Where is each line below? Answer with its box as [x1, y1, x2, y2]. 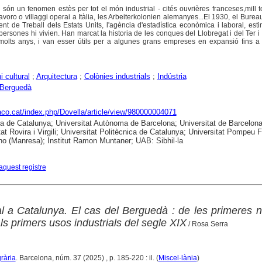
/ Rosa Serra [186, 220, 228, 229]
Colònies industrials [84, 71, 150, 81]
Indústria [157, 71, 187, 81]
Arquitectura [36, 71, 77, 81]
